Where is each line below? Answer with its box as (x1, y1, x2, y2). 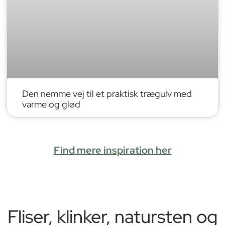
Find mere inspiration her (53, 143, 172, 157)
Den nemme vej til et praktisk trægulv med (22, 87, 192, 99)
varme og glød (22, 98, 81, 110)
